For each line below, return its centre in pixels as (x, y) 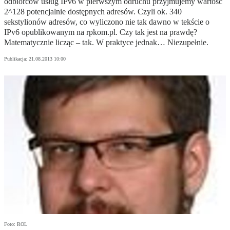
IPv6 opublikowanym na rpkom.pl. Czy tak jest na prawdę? (101, 32)
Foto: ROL (16, 224)
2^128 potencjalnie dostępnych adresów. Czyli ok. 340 (93, 12)
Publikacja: (16, 59)
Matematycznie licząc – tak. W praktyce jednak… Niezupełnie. (106, 43)
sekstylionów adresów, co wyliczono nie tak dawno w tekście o (107, 22)
